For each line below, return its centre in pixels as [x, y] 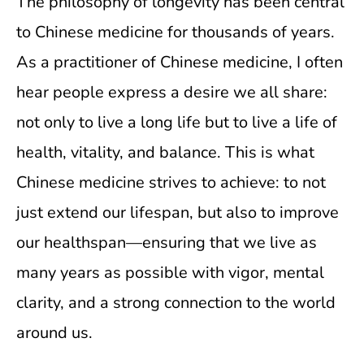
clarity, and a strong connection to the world [176, 303]
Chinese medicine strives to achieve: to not [171, 182]
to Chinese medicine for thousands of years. [175, 32]
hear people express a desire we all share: [172, 92]
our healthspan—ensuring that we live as [167, 243]
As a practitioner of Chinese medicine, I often [180, 62]
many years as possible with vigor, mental [170, 273]
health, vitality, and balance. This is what [165, 152]
